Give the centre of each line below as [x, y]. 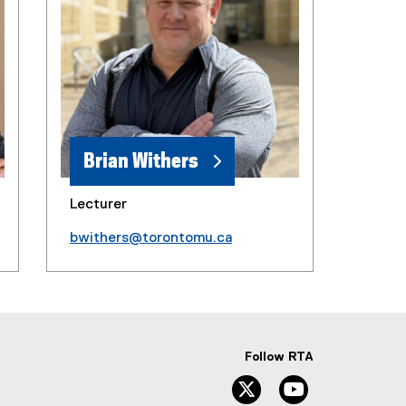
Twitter [287, 383]
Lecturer [98, 205]
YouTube [338, 383]
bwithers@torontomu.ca [150, 239]
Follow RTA [279, 358]
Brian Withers [140, 162]
